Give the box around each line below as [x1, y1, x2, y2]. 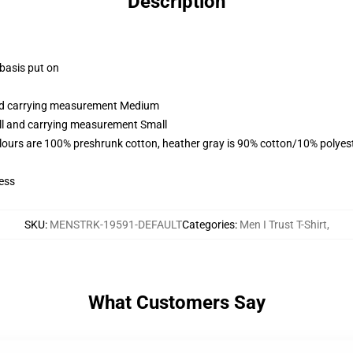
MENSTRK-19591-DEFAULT [49, 218, 182, 231]
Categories [181, 218, 235, 231]
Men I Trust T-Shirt [239, 218, 327, 231]
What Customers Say [87, 292, 266, 314]
